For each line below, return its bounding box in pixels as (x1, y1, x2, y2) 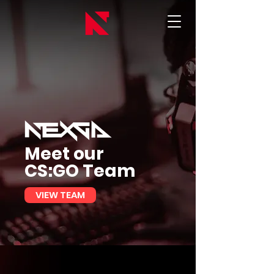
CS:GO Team (24, 159, 135, 183)
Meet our (24, 142, 104, 166)
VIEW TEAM (35, 188, 85, 201)
